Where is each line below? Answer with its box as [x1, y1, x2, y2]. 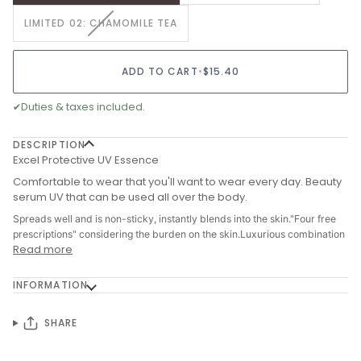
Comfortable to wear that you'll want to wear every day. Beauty [13, 174, 342, 190]
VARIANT [99, 15, 147, 30]
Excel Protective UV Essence [13, 152, 159, 168]
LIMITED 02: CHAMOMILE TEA [24, 16, 177, 31]
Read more [13, 242, 73, 258]
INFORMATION [13, 278, 88, 293]
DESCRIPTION [13, 138, 85, 152]
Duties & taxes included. [21, 99, 145, 114]
